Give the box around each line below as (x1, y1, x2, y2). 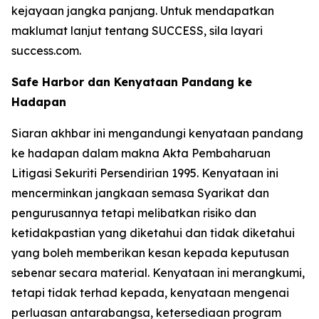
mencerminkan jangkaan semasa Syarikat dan (11, 186, 269, 201)
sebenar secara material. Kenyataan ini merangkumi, (11, 266, 305, 281)
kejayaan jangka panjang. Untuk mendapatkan (11, 4, 274, 19)
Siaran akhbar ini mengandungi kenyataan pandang (11, 126, 303, 141)
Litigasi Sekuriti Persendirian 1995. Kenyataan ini (11, 166, 278, 181)
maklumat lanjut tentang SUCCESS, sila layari (11, 23, 263, 38)
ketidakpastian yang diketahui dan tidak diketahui (11, 226, 295, 241)
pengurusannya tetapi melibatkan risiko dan (11, 206, 256, 221)
